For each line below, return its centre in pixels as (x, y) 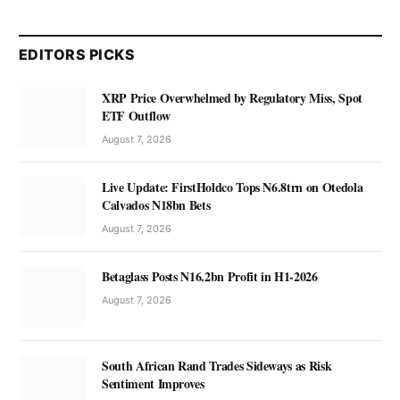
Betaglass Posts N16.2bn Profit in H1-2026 (210, 277)
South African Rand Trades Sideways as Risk (217, 366)
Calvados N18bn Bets (156, 204)
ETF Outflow (136, 115)
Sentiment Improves (153, 384)
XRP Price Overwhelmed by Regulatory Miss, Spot (232, 97)
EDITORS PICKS (77, 54)
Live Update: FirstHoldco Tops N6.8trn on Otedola (233, 187)
